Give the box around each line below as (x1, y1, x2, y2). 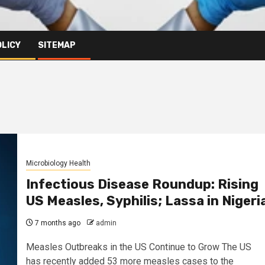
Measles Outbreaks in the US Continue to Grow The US (25, 241, 251, 253)
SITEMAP (38, 40, 76, 50)
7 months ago (33, 219, 80, 228)
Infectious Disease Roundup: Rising (25, 176, 258, 193)
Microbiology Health (25, 159, 91, 168)
